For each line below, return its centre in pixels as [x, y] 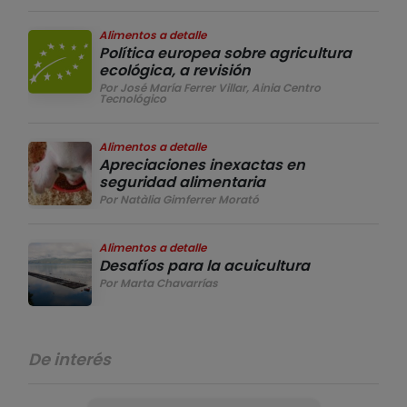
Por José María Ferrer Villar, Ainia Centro [210, 87]
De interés [69, 359]
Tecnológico [133, 98]
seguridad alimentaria [182, 182]
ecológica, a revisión [175, 70]
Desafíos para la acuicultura [204, 265]
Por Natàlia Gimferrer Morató [179, 199]
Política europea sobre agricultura [225, 53]
